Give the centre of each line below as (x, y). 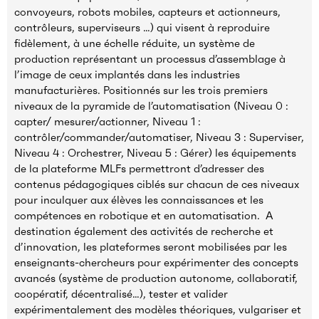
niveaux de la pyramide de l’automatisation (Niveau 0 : (151, 106)
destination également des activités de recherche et (144, 231)
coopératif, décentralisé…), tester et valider (121, 294)
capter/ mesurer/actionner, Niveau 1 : (108, 122)
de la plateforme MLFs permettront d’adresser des (139, 169)
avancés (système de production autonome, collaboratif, (156, 278)
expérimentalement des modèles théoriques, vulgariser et (158, 310)
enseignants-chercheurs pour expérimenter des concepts (156, 263)
